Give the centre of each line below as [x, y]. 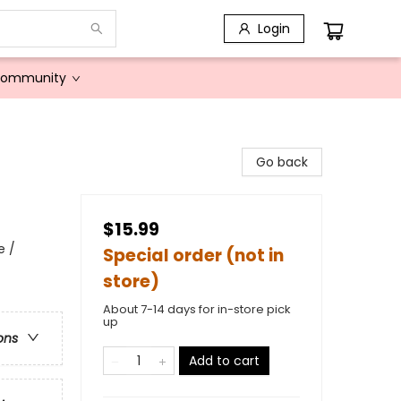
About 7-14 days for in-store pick [197, 309]
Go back [282, 162]
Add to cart [224, 361]
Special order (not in [193, 256]
